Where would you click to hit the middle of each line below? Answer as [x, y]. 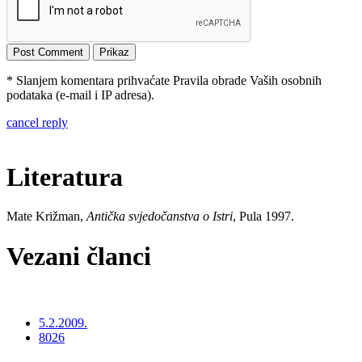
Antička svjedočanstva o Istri [160, 217]
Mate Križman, [46, 217]
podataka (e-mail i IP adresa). [80, 95]
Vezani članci [79, 256]
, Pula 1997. [263, 217]
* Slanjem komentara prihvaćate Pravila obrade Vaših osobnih [164, 81]
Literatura [65, 177]
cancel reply [37, 123]
